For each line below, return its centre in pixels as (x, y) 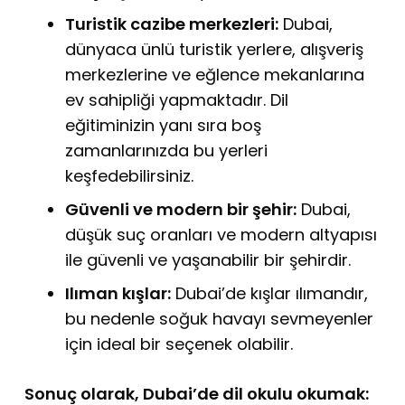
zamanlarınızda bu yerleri (166, 151)
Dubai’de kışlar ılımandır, (269, 293)
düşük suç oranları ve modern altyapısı (221, 235)
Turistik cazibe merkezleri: (172, 24)
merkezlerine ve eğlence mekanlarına (215, 75)
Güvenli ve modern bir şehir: (181, 209)
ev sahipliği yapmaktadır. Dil (177, 100)
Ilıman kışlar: (118, 293)
